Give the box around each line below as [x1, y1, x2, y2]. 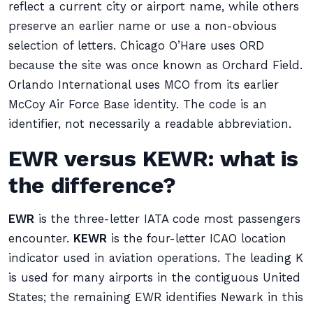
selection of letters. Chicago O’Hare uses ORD [8, 39, 264, 52]
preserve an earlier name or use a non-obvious [8, 20, 277, 33]
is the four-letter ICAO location [107, 232, 286, 245]
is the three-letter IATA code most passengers [34, 212, 300, 226]
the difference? [8, 172, 176, 198]
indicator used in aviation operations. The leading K [8, 252, 303, 265]
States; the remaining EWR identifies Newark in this [8, 291, 303, 304]
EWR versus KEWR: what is [8, 145, 298, 172]
